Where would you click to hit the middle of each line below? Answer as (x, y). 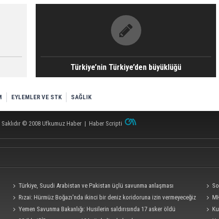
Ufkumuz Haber (62, 123)
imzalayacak (25, 197)
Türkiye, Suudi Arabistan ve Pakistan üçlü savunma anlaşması (96, 186)
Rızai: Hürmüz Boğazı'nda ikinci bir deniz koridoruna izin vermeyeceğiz (108, 197)
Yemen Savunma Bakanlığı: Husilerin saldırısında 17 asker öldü (97, 209)
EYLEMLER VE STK (36, 97)
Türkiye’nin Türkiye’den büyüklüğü (126, 67)
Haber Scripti (106, 123)
